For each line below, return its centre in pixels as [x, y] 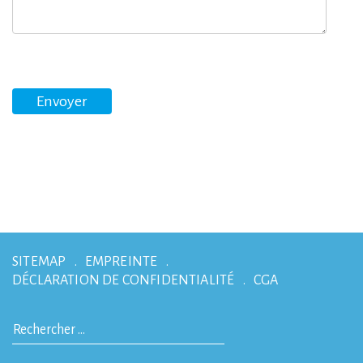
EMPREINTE [121, 262]
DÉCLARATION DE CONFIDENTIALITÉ [124, 281]
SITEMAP [39, 262]
